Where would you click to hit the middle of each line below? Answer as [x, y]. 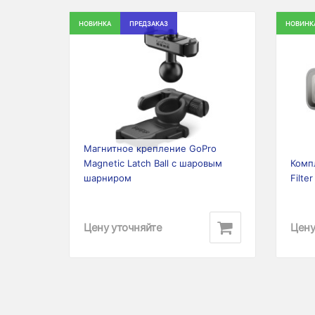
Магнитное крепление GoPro [150, 148]
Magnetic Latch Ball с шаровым [153, 163]
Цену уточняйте [123, 227]
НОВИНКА [95, 24]
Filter [302, 178]
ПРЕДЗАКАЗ [149, 24]
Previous [104, 92]
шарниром [108, 178]
